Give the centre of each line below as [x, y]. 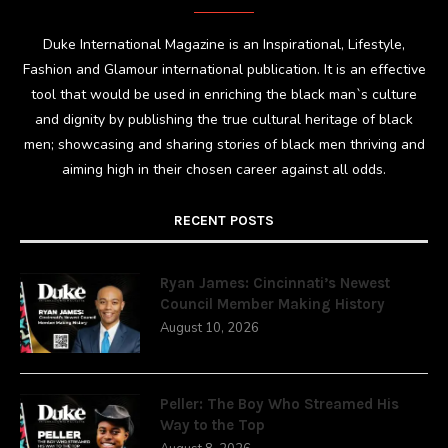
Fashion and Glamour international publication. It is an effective [224, 69]
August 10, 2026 [209, 327]
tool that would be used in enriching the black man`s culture [224, 94]
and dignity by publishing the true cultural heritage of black [224, 119]
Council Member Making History [272, 303]
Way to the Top [212, 424]
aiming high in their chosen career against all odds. [224, 169]
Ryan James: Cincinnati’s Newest [275, 282]
